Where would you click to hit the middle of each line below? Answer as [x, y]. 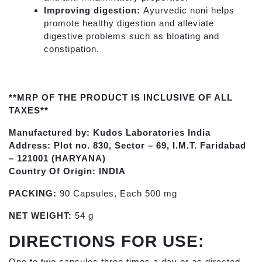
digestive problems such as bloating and [132, 36]
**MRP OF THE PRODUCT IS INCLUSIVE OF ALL [121, 97]
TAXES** [29, 110]
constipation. [72, 49]
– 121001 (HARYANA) [57, 158]
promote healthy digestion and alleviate [129, 23]
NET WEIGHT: [40, 215]
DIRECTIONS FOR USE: [106, 241]
